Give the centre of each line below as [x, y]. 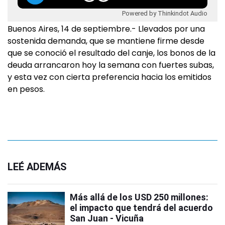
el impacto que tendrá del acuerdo [141, 208]
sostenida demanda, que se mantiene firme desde [106, 41]
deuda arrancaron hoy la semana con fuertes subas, [111, 65]
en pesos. [26, 89]
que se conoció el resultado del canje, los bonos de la [111, 53]
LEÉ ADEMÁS [37, 167]
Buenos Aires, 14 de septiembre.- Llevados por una [106, 29]
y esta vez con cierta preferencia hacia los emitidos [109, 77]
